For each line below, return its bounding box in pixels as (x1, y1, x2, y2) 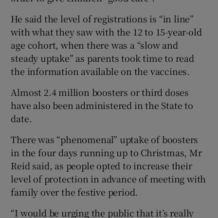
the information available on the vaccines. (11, 64, 190, 77)
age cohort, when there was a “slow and (11, 38, 178, 51)
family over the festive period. (11, 185, 138, 198)
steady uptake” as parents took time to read (11, 51, 194, 64)
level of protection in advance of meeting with (11, 172, 206, 185)
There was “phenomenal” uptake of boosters (11, 132, 199, 145)
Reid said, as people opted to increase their (11, 159, 192, 172)
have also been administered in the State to (11, 98, 193, 111)
